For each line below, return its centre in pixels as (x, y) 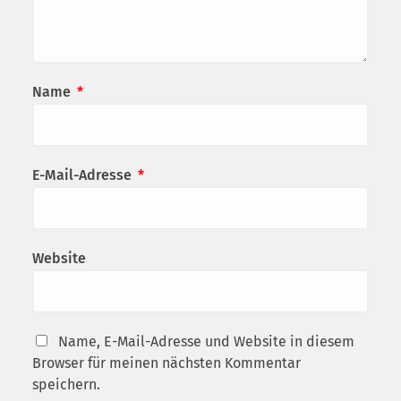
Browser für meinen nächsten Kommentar (166, 363)
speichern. (66, 384)
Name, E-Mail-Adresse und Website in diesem (206, 341)
